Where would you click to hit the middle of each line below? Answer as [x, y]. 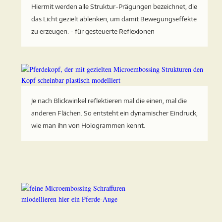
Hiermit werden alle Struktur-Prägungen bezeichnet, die [114, 6]
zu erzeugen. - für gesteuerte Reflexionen [93, 31]
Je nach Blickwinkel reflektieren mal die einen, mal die [109, 101]
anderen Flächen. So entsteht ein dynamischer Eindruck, [115, 113]
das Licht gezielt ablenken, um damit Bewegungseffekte [114, 19]
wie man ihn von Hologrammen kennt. [88, 125]
